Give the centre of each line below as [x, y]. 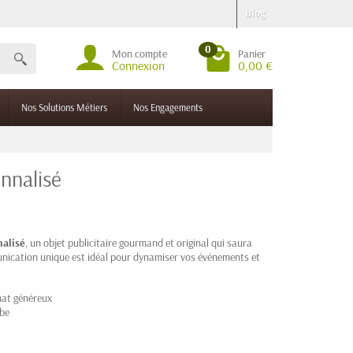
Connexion [138, 65]
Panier [252, 54]
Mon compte [139, 54]
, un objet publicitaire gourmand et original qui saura [139, 243]
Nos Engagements [168, 107]
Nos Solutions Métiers [64, 107]
